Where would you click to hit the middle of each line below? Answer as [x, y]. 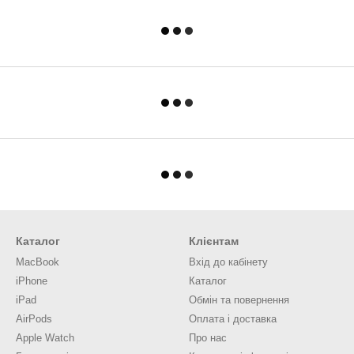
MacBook [38, 262]
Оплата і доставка [233, 319]
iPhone [32, 281]
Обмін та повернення [239, 300]
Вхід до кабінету [228, 262]
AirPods [34, 319]
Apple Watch [45, 338]
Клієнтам [214, 241]
